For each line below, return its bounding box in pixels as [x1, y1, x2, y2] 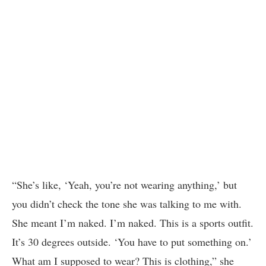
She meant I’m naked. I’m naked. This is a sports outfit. [12, 215, 254, 230]
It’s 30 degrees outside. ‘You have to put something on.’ [12, 234, 252, 249]
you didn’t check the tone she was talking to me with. [12, 196, 242, 211]
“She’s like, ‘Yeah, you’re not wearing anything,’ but [12, 177, 237, 192]
